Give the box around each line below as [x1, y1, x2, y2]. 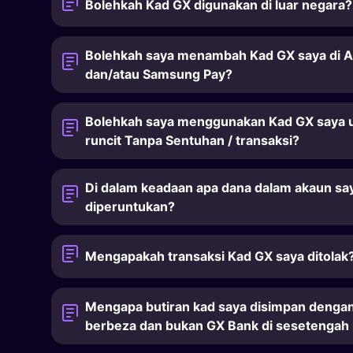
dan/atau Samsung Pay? [85, 65, 233, 82]
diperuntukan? [85, 198, 176, 214]
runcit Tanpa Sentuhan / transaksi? [85, 132, 300, 148]
